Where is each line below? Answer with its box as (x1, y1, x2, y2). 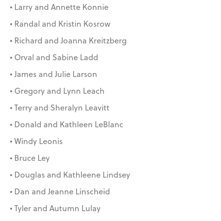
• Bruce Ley (10, 152, 50, 164)
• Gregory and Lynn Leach (10, 85, 105, 97)
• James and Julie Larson (10, 69, 97, 80)
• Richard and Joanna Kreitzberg (10, 35, 127, 46)
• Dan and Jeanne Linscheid (10, 186, 110, 197)
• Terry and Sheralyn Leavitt (10, 102, 110, 113)
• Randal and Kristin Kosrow (10, 18, 110, 30)
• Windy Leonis (10, 136, 63, 147)
